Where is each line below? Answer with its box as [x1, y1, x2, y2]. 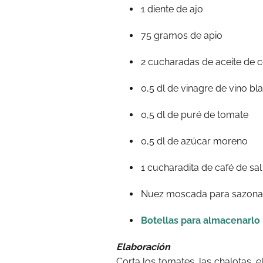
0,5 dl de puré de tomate [141, 109, 248, 120]
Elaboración [116, 241, 170, 252]
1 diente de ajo [141, 4, 203, 15]
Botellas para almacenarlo [141, 215, 260, 226]
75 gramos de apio [141, 30, 222, 41]
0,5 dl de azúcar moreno [141, 136, 248, 147]
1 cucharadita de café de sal [141, 162, 262, 173]
